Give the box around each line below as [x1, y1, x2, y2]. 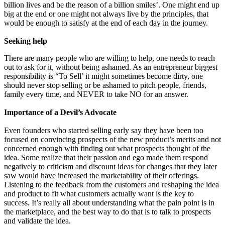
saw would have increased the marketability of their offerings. [4, 171, 199, 180]
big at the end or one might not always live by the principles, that [4, 9, 208, 18]
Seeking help [4, 36, 47, 45]
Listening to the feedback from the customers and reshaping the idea [4, 180, 219, 189]
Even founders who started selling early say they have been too [4, 126, 203, 135]
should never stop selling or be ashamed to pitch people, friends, [4, 80, 206, 89]
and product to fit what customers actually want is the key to [4, 189, 194, 198]
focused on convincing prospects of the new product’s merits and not [4, 135, 221, 144]
